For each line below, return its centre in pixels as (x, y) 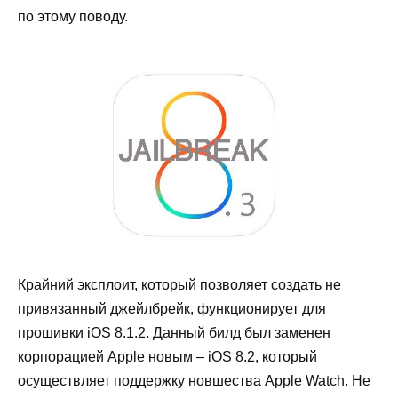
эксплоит (106, 284)
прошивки (51, 332)
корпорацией (61, 356)
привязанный (64, 308)
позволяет (234, 284)
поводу (102, 17)
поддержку (149, 380)
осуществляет (64, 380)
